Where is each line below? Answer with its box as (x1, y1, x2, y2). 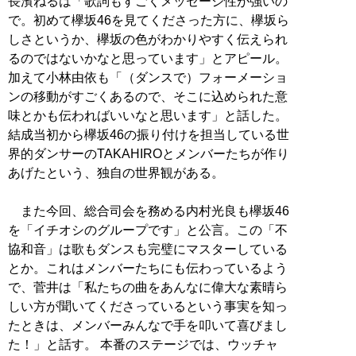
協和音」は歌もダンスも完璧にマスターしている (8, 242, 288, 257)
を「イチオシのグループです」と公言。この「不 (8, 223, 288, 238)
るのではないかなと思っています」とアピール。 (8, 52, 288, 66)
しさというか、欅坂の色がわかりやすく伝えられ (8, 33, 288, 47)
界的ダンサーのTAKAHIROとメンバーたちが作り (8, 147, 289, 161)
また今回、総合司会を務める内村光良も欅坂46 (8, 204, 289, 219)
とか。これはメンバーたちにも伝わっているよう (8, 261, 288, 276)
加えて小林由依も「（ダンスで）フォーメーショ (8, 71, 288, 85)
